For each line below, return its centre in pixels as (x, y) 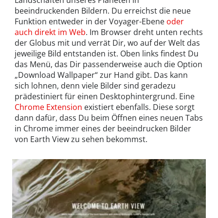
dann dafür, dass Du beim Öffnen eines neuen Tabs (109, 118)
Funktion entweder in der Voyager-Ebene (91, 22)
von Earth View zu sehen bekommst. (81, 139)
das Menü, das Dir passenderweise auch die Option (109, 64)
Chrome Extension (48, 107)
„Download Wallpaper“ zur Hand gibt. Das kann (101, 75)
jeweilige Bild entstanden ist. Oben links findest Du (107, 54)
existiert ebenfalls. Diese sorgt (138, 107)
